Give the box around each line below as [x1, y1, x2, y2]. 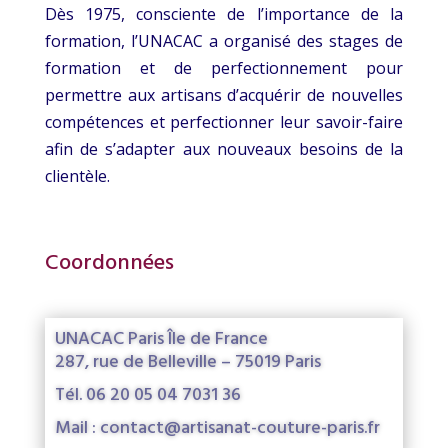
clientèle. [44, 165, 110, 188]
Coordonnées [44, 246, 174, 282]
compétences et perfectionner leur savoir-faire [44, 111, 404, 134]
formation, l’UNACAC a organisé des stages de [44, 30, 404, 53]
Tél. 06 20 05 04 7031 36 [54, 381, 241, 411]
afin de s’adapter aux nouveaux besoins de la [44, 138, 404, 161]
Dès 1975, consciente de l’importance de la [44, 3, 404, 26]
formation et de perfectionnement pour [44, 57, 404, 80]
